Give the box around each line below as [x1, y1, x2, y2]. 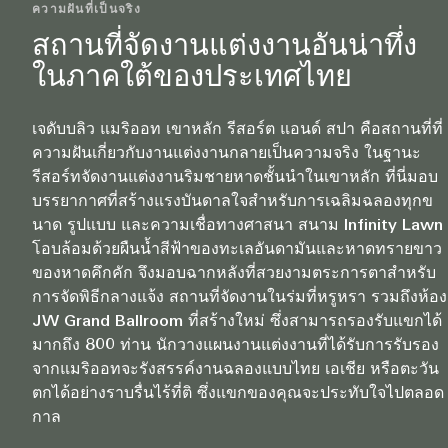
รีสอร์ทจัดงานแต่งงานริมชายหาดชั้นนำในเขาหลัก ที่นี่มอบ [32, 170, 438, 187]
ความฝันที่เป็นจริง [32, 4, 141, 17]
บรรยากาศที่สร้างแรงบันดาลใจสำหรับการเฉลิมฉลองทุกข [32, 194, 433, 211]
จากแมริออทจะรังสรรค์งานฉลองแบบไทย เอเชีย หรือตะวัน [32, 362, 439, 379]
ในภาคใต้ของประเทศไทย [32, 64, 352, 94]
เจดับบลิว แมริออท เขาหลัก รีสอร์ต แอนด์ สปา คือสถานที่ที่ [32, 122, 443, 139]
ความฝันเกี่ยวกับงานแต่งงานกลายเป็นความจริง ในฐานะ [32, 146, 421, 163]
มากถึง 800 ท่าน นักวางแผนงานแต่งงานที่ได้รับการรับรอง [32, 338, 439, 355]
